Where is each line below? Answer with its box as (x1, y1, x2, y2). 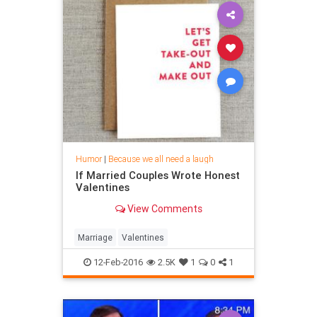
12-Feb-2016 (91, 255, 143, 268)
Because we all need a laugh (108, 154, 214, 165)
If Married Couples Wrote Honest (75, 168, 240, 183)
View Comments (125, 202, 202, 216)
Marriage (78, 231, 113, 243)
